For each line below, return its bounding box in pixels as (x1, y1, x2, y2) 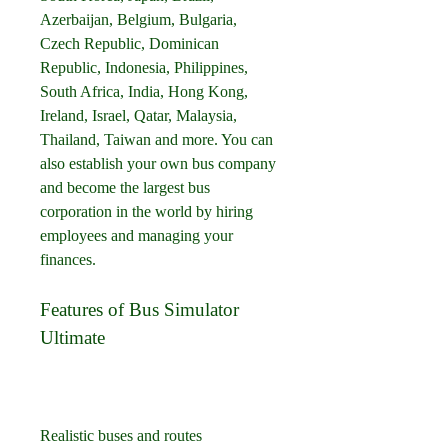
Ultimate (40, 327, 105, 348)
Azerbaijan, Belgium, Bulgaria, (40, 11, 237, 28)
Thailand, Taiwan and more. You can (40, 131, 273, 148)
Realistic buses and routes (40, 427, 202, 444)
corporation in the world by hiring (40, 203, 253, 220)
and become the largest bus (40, 179, 210, 196)
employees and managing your (40, 227, 233, 244)
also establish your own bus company (40, 155, 276, 172)
